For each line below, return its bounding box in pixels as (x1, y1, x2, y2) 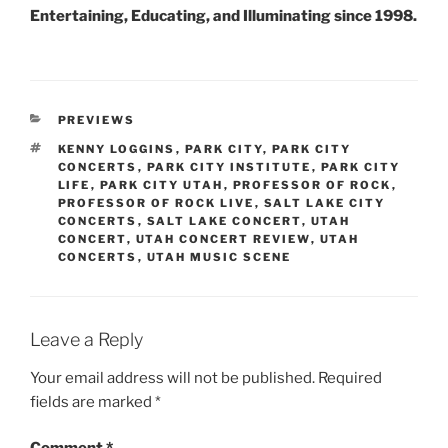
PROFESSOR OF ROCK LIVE (57, 196, 255, 211)
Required (318, 368, 382, 387)
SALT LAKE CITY (263, 196, 386, 211)
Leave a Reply (30, 329, 143, 351)
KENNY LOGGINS (57, 142, 176, 157)
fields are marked (30, 392, 155, 411)
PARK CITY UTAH (99, 178, 224, 193)
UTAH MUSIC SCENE (146, 250, 292, 265)
